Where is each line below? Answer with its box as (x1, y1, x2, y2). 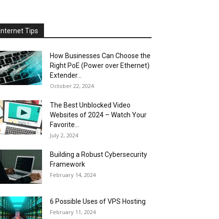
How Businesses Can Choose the (50, 52, 151, 60)
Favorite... (50, 121, 79, 129)
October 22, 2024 (50, 82, 94, 89)
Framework (50, 160, 85, 168)
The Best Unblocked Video (50, 101, 131, 109)
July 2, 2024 (50, 131, 78, 139)
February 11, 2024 (50, 208, 96, 216)
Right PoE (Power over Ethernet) (50, 62, 150, 69)
